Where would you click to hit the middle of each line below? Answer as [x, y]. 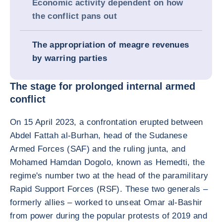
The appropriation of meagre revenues [111, 45]
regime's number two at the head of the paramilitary [109, 176]
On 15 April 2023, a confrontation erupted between [107, 122]
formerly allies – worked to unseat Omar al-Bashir [106, 202]
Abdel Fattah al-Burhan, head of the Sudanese [99, 136]
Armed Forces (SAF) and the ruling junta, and [98, 149]
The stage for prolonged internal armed [103, 86]
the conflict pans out [75, 16]
